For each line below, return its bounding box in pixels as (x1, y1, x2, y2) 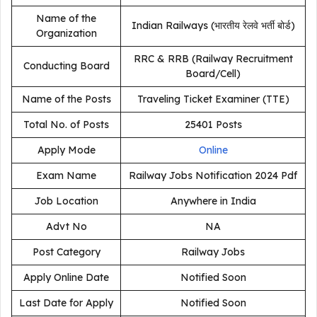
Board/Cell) (185, 67, 241, 80)
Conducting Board (23, 59, 110, 72)
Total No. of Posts (23, 118, 109, 131)
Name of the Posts (21, 93, 111, 105)
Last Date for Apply (19, 296, 113, 309)
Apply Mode (37, 144, 96, 156)
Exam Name (36, 169, 96, 182)
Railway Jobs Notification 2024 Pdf (129, 169, 297, 182)
